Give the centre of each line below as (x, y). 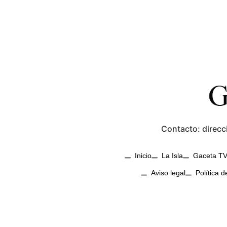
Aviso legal (168, 173)
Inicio (143, 155)
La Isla (172, 155)
